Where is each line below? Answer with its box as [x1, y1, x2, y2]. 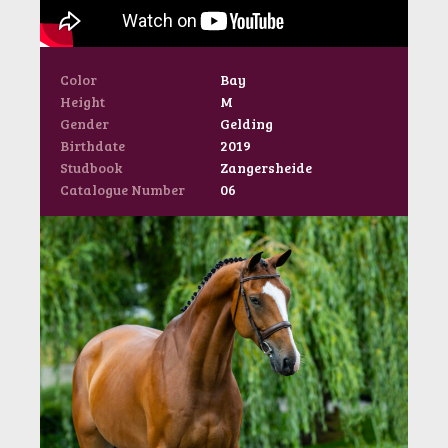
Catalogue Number [60, 180, 185, 199]
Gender [60, 114, 109, 133]
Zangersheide [220, 158, 312, 177]
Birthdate [60, 136, 125, 155]
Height [60, 92, 105, 111]
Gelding [220, 114, 273, 133]
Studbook [60, 158, 122, 177]
